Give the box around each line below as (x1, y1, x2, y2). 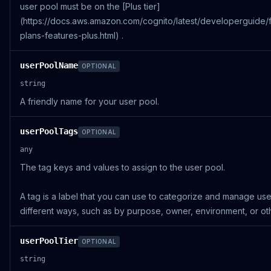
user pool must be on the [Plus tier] (20, 1, 160, 11)
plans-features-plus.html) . (20, 30, 123, 41)
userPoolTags (20, 126, 78, 136)
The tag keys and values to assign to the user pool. (20, 162, 225, 172)
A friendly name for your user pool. (20, 96, 159, 106)
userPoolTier (20, 236, 78, 246)
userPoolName (20, 60, 78, 70)
